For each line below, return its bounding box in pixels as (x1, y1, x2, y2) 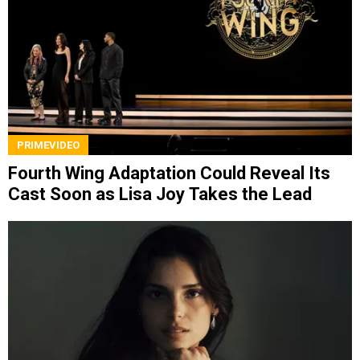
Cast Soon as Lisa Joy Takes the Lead (8, 183, 312, 204)
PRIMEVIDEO (17, 138, 80, 151)
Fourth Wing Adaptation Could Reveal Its (8, 162, 330, 183)
